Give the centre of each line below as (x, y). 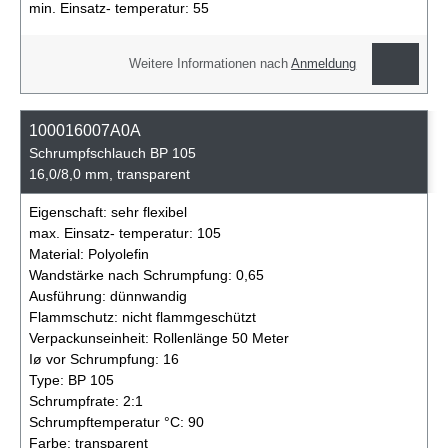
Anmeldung (324, 64)
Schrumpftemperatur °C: (108, 421)
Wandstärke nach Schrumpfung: (132, 274)
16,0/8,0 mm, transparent (109, 173)
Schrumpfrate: (76, 400)
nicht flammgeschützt (189, 316)
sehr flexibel (149, 211)
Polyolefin (118, 253)
